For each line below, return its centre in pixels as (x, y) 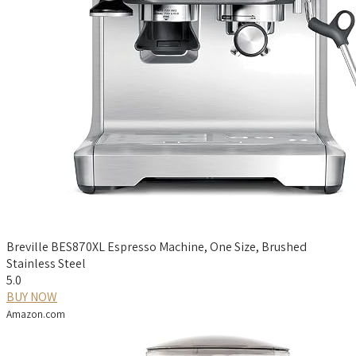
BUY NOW (32, 296)
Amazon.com (36, 313)
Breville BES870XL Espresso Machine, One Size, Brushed (157, 246)
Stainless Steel (46, 263)
